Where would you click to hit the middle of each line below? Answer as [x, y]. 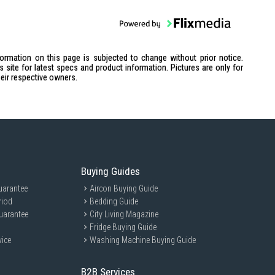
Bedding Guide [114, 201]
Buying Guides [111, 171]
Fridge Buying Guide [123, 227]
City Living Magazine [124, 214]
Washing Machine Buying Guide [143, 240]
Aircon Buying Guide [124, 188]
